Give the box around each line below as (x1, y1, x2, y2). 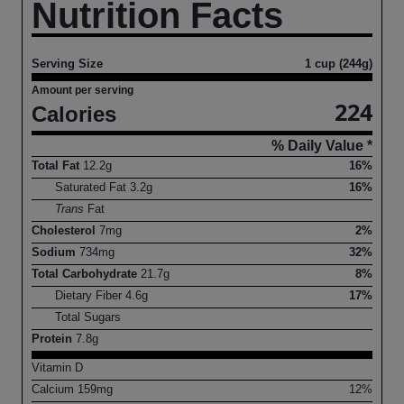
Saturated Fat (55, 180, 131, 195)
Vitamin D (32, 361, 83, 375)
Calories (32, 102, 116, 127)
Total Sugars (55, 310, 122, 325)
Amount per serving (32, 84, 133, 97)
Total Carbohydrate (32, 267, 141, 281)
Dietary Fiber (55, 289, 126, 303)
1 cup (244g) (305, 57, 372, 71)
